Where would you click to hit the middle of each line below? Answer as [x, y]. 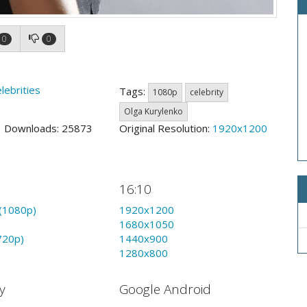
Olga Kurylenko [153, 112]
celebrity [206, 93]
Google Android [165, 289]
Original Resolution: [165, 128]
